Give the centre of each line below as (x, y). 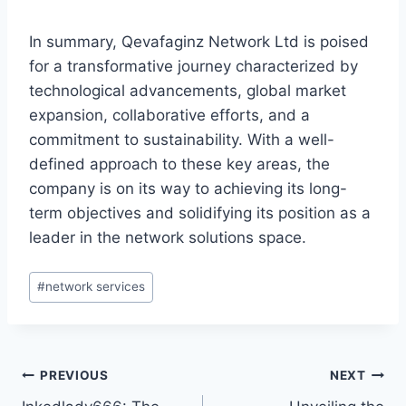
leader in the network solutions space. (168, 238)
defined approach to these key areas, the (179, 164)
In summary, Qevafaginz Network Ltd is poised (199, 42)
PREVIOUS (74, 376)
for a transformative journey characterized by (193, 67)
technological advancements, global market (188, 91)
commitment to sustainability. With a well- (182, 140)
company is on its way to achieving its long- (188, 189)
